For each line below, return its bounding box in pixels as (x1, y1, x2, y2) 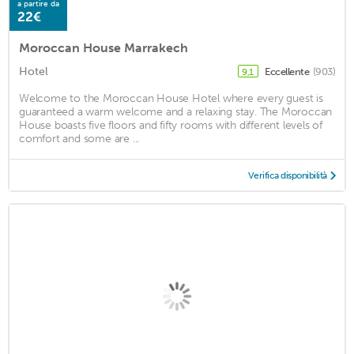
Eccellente (265, 66, 311, 78)
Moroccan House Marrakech (19, 40, 188, 56)
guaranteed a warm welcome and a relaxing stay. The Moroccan (19, 105, 333, 119)
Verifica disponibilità (247, 170, 327, 182)
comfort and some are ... (19, 132, 140, 146)
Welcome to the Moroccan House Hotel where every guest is (19, 92, 323, 106)
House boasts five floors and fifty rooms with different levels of (19, 119, 322, 133)
